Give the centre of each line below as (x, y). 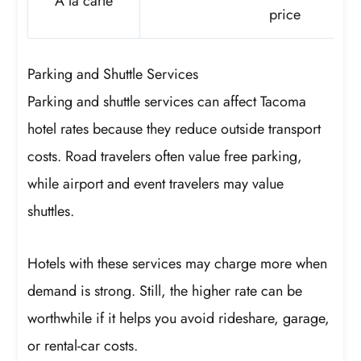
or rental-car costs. (83, 346)
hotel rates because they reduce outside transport (174, 129)
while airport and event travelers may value (156, 183)
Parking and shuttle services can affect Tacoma (167, 101)
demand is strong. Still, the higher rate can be (165, 291)
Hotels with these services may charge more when (178, 264)
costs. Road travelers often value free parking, (165, 156)
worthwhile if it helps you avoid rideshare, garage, (179, 319)
